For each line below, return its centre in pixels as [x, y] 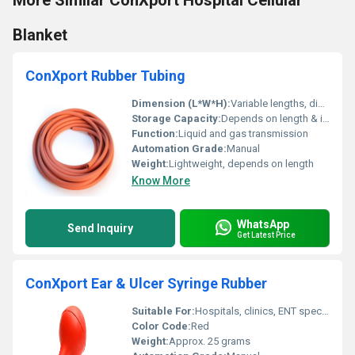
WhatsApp [263, 224]
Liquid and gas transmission [243, 134]
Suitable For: [163, 311]
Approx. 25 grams [210, 341]
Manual [243, 149]
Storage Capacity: [176, 118]
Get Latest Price [266, 235]
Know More [161, 181]
